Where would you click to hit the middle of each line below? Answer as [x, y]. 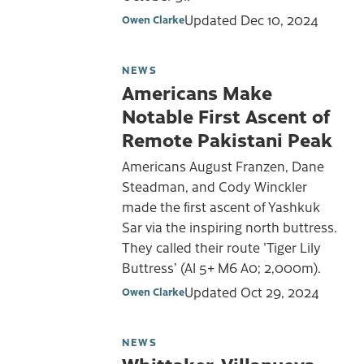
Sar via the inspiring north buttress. [230, 227]
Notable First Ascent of [226, 115]
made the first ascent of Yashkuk [221, 207]
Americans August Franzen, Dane [223, 166]
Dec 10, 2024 [279, 19]
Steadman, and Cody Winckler [214, 186]
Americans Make [197, 91]
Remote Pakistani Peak [227, 139]
